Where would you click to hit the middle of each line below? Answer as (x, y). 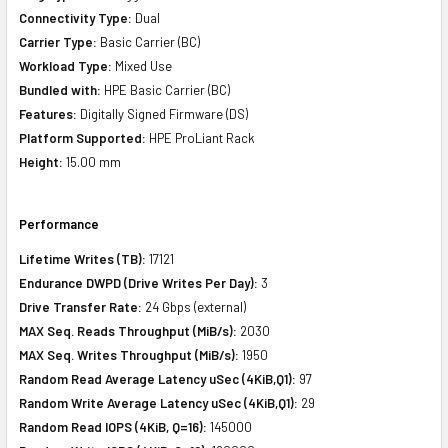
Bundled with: (60, 89)
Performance (59, 223)
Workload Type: (65, 65)
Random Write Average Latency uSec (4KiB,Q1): (158, 402)
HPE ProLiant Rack (200, 137)
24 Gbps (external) (194, 306)
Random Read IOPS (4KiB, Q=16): (113, 426)
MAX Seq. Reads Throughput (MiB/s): (128, 330)
